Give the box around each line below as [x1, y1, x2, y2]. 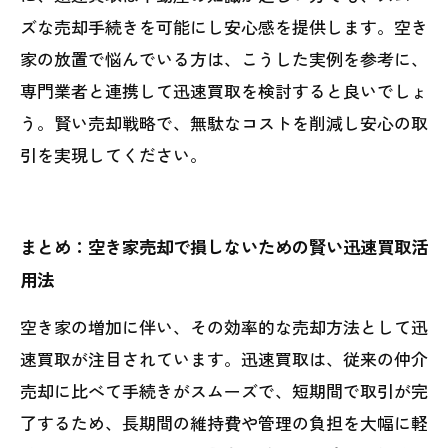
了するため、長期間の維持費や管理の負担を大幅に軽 [20, 409, 428, 435]
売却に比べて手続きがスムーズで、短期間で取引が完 [20, 377, 428, 403]
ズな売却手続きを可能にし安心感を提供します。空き [20, 13, 428, 39]
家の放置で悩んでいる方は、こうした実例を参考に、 [20, 45, 428, 71]
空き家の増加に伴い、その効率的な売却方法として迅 [20, 313, 428, 339]
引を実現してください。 [20, 141, 207, 167]
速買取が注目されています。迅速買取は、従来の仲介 [20, 345, 428, 371]
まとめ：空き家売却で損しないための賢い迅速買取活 [20, 233, 428, 259]
